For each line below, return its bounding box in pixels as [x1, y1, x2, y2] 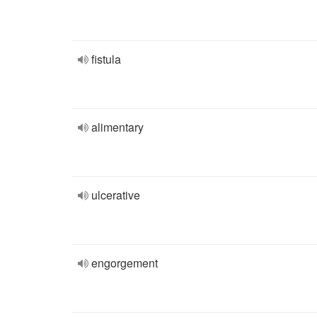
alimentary [91, 119, 144, 135]
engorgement [91, 255, 158, 271]
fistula [91, 51, 121, 67]
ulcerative [91, 187, 140, 203]
